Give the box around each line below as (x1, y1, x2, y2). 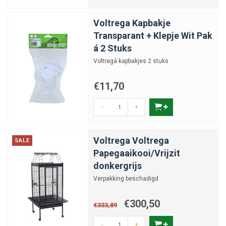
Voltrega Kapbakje (93, 18, 171, 28)
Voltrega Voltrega (93, 135, 169, 146)
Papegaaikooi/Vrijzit (93, 148, 180, 158)
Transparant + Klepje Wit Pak (93, 30, 212, 41)
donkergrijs (93, 160, 142, 171)
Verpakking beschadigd (93, 175, 158, 182)
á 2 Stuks (93, 43, 132, 53)
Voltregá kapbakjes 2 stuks (93, 58, 168, 65)
